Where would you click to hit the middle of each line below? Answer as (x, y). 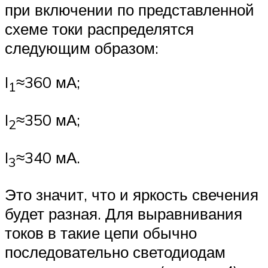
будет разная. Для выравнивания (124, 214)
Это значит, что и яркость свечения (132, 195)
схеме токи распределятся (99, 28)
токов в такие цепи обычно (101, 233)
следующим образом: (82, 48)
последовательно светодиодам (115, 252)
